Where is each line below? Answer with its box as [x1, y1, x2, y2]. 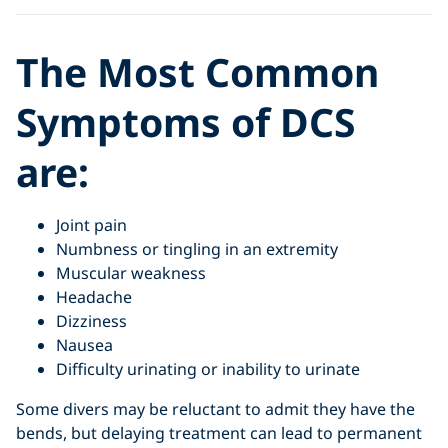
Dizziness [56, 310, 127, 333]
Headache [56, 286, 132, 309]
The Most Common [16, 45, 379, 99]
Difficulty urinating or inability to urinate [56, 358, 360, 381]
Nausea [56, 334, 113, 357]
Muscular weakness [56, 262, 206, 285]
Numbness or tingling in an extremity [56, 238, 338, 261]
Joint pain [56, 214, 127, 237]
